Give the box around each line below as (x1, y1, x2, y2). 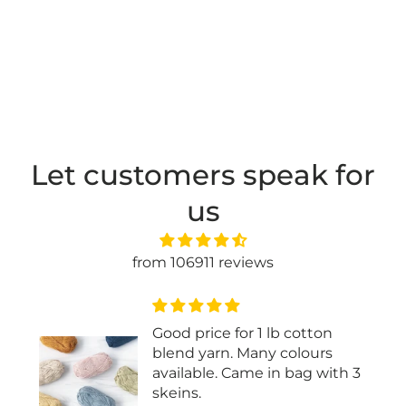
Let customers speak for (31, 157, 375, 192)
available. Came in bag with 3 (151, 363, 361, 382)
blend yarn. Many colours (151, 343, 333, 362)
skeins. (151, 383, 201, 401)
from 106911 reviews (132, 253, 274, 271)
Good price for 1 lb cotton (151, 324, 333, 342)
